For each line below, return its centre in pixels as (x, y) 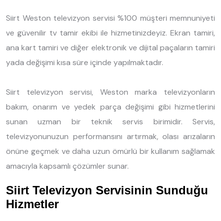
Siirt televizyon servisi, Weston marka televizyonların (110, 92)
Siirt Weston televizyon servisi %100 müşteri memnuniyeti (110, 18)
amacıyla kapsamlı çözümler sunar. (67, 166)
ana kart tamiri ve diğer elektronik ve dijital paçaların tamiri (110, 47)
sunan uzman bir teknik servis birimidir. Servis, (110, 121)
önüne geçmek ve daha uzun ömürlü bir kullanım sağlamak (110, 151)
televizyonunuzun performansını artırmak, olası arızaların (110, 136)
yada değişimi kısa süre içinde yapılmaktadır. (85, 62)
